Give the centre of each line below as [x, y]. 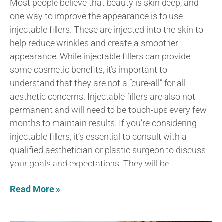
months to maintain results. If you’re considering [103, 123]
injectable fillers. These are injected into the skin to [107, 29]
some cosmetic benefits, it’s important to [88, 69]
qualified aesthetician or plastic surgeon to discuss [108, 150]
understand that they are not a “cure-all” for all [98, 83]
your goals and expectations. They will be [89, 163]
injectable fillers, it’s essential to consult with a [98, 136]
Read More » [35, 189]
